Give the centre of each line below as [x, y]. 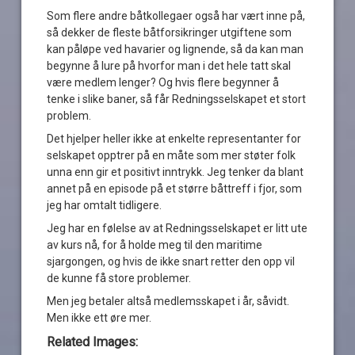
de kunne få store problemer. [119, 279]
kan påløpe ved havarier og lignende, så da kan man [176, 50]
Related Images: [93, 342]
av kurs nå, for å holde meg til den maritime [155, 245]
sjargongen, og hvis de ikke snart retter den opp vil [171, 262]
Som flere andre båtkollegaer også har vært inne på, [176, 16]
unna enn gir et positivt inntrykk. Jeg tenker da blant [176, 172]
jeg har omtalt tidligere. [105, 206]
